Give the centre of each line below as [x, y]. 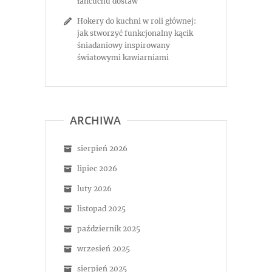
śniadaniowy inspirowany [124, 45]
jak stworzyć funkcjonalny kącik [135, 33]
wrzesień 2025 [104, 249]
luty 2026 [94, 189]
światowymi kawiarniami [123, 57]
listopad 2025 [101, 209]
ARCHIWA [95, 120]
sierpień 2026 [102, 148]
